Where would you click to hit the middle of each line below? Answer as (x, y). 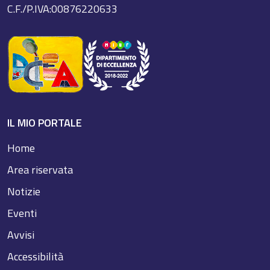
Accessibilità (35, 256)
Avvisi (21, 234)
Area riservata (40, 169)
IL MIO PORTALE (45, 122)
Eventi (22, 213)
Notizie (24, 191)
